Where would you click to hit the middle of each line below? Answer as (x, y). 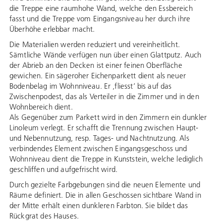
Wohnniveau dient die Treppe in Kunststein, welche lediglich (106, 159)
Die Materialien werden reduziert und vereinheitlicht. (95, 44)
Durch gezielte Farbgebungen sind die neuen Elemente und (105, 185)
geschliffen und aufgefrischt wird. (64, 169)
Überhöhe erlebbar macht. (52, 29)
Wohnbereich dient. (41, 107)
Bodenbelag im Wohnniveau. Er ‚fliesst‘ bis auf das (91, 86)
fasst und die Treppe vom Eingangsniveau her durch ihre (100, 19)
